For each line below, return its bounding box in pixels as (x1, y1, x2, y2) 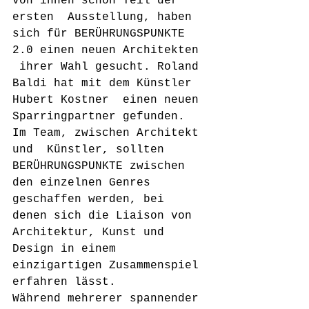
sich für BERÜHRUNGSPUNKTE (12, 28, 192, 40)
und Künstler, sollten (12, 143, 171, 156)
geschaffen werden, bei (12, 193, 171, 206)
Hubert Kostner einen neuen (12, 94, 206, 106)
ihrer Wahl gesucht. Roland (12, 61, 206, 73)
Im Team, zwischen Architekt (12, 127, 206, 139)
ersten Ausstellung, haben (12, 11, 199, 23)
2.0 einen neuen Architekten (12, 44, 206, 57)
